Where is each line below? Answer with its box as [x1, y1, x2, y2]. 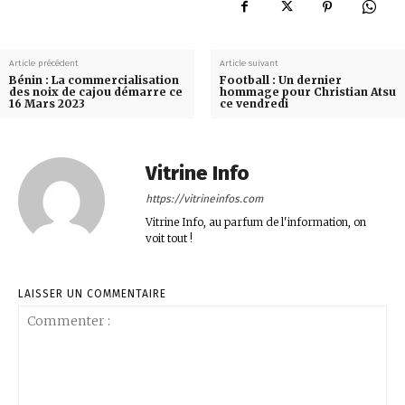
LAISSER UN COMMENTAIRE [18, 287, 166, 300]
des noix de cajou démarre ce [9, 84, 183, 99]
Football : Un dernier [219, 72, 342, 87]
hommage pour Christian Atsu [219, 84, 396, 99]
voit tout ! [146, 231, 193, 245]
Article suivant [219, 57, 278, 69]
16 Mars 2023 [9, 96, 85, 110]
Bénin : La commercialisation [9, 72, 179, 87]
